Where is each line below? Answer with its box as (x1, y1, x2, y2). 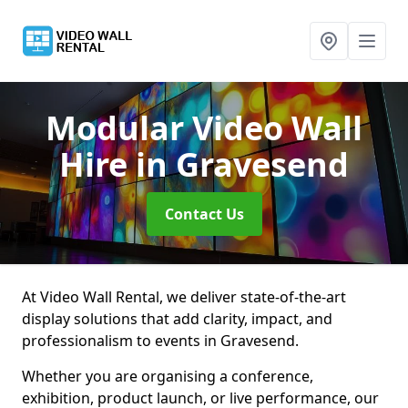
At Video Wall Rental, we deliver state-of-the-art (22, 287, 346, 307)
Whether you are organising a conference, (22, 366, 313, 386)
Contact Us (164, 204, 244, 224)
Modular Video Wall (46, 106, 362, 150)
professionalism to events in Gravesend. (22, 331, 299, 351)
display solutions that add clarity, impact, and (22, 309, 332, 329)
